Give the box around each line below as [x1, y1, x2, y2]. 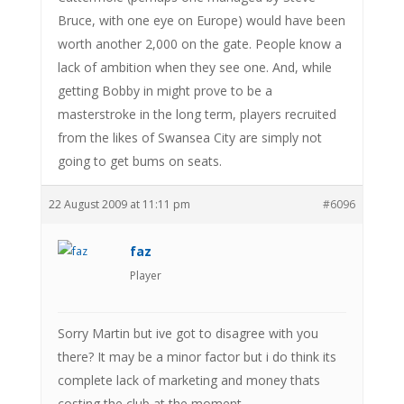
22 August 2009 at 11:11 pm [48, 196, 190, 212]
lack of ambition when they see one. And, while [57, 58, 332, 76]
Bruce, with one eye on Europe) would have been [57, 11, 345, 29]
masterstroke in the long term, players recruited [57, 105, 336, 123]
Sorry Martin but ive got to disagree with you [57, 324, 318, 342]
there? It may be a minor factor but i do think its [57, 347, 336, 365]
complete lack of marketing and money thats [57, 371, 320, 389]
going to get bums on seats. [57, 151, 222, 170]
